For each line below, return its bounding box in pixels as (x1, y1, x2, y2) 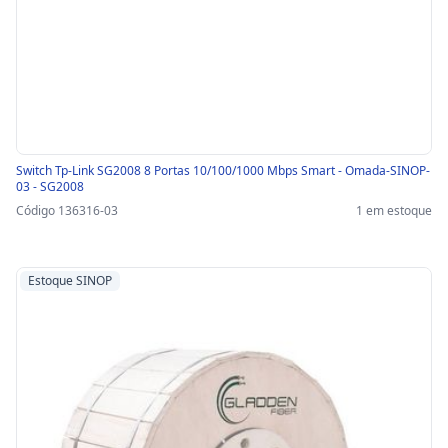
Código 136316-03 (16, 202, 118, 220)
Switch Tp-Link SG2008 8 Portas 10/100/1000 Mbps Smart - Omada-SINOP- (16, 162, 430, 180)
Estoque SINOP (28, 272, 112, 290)
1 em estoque (356, 202, 432, 220)
